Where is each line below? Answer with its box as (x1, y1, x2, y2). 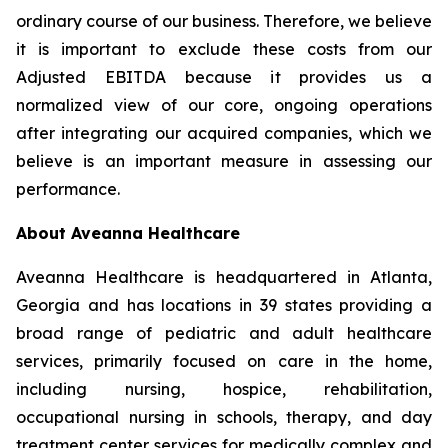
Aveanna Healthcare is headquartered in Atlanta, (16, 267, 432, 287)
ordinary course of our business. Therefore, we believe (16, 11, 432, 31)
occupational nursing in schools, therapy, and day (16, 407, 432, 427)
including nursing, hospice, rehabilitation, (16, 379, 432, 399)
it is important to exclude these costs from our (16, 39, 432, 59)
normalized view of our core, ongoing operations (16, 95, 432, 115)
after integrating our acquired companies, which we (16, 123, 432, 143)
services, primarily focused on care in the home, (16, 351, 432, 371)
